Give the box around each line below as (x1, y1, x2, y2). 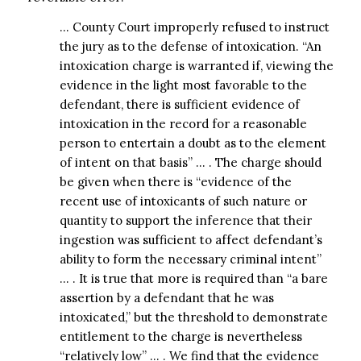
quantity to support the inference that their (59, 212, 312, 228)
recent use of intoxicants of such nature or (59, 193, 307, 209)
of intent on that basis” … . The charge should (59, 154, 322, 170)
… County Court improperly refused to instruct (59, 19, 330, 35)
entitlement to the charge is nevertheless (59, 328, 302, 344)
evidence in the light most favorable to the (59, 77, 307, 93)
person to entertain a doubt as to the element (59, 135, 326, 151)
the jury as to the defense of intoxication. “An (59, 38, 322, 54)
